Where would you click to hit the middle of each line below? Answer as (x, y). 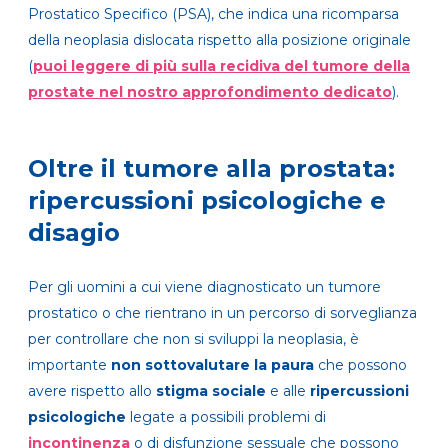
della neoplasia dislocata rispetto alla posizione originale (219, 39)
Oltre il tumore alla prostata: (211, 168)
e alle (288, 390)
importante (69, 364)
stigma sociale (211, 390)
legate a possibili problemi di (226, 416)
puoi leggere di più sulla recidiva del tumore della (221, 65)
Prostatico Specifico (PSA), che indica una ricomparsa (213, 13)
